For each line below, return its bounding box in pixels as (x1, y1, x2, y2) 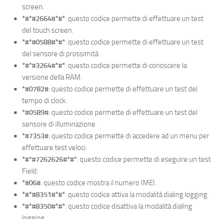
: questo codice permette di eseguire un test (77, 154, 211, 164)
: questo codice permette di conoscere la (65, 61, 187, 70)
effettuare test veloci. (22, 143, 87, 152)
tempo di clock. (22, 96, 67, 105)
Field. (22, 166, 38, 175)
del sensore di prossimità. (22, 49, 100, 58)
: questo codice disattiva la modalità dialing (65, 201, 192, 211)
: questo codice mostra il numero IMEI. (41, 178, 156, 187)
